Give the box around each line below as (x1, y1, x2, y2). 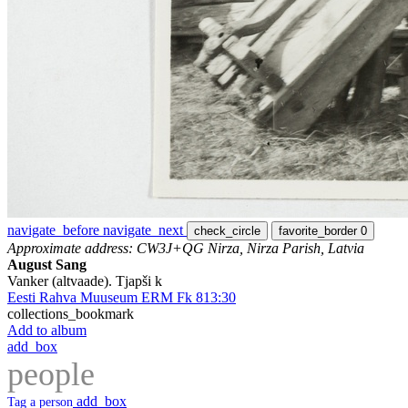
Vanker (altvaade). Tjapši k (7, 273, 162, 290)
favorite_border (279, 224, 357, 239)
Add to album (7, 322, 87, 339)
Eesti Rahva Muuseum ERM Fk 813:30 (7, 290, 236, 306)
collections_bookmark (7, 306, 134, 322)
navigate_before (7, 222, 99, 239)
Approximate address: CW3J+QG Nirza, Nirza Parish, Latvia (7, 240, 364, 257)
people (7, 356, 95, 393)
